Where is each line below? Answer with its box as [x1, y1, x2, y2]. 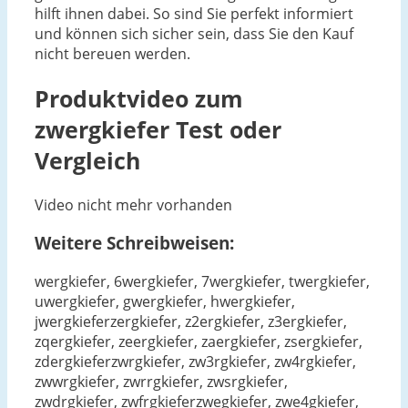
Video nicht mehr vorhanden [35, 194, 232, 215]
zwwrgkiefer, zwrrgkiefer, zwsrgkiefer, [35, 372, 288, 393]
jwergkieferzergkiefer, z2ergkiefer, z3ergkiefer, [35, 311, 347, 332]
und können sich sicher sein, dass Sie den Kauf [35, 24, 353, 45]
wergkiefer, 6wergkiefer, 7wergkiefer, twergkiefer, [35, 271, 370, 292]
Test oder [169, 113, 281, 145]
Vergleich [35, 144, 140, 176]
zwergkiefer [35, 113, 169, 145]
